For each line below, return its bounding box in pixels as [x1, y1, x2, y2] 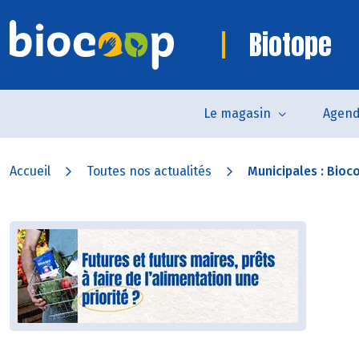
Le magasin [203, 106, 271, 121]
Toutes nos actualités [87, 163, 212, 179]
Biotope [249, 24, 332, 65]
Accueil [10, 163, 50, 179]
